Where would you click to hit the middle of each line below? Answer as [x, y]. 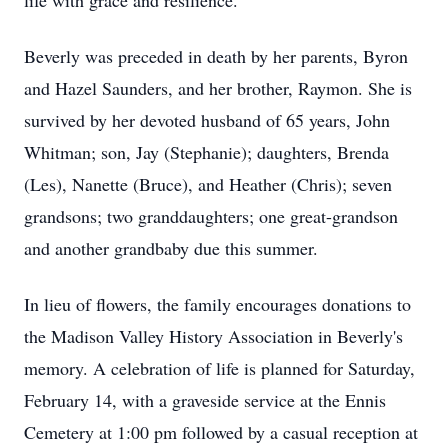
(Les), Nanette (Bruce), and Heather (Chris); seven [208, 184]
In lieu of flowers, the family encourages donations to [217, 304]
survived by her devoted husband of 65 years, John [207, 120]
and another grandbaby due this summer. [171, 248]
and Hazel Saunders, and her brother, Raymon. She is [218, 88]
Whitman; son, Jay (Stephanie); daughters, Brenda [206, 152]
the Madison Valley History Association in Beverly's [213, 336]
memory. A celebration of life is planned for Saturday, [219, 368]
